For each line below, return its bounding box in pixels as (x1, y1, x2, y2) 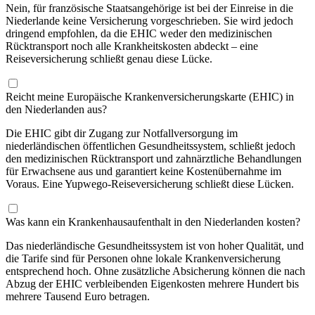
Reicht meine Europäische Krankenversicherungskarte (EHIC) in (6, 90, 294, 103)
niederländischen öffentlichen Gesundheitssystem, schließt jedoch (6, 139, 295, 152)
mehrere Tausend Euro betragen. (6, 290, 150, 302)
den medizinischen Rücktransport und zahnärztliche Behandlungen (6, 152, 302, 165)
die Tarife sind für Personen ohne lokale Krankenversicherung (6, 252, 281, 264)
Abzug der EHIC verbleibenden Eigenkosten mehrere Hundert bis (6, 277, 299, 290)
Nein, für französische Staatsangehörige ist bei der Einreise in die (6, 1, 293, 14)
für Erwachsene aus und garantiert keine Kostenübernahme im (6, 165, 281, 177)
